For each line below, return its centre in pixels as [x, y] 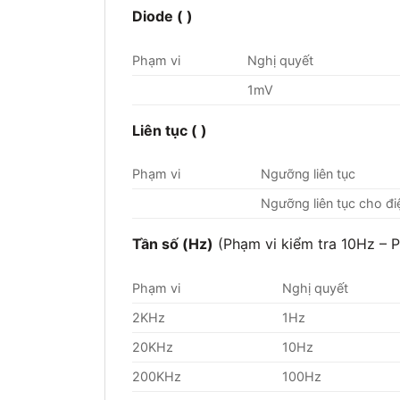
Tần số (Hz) [173, 244]
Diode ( [159, 16]
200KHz [157, 377]
